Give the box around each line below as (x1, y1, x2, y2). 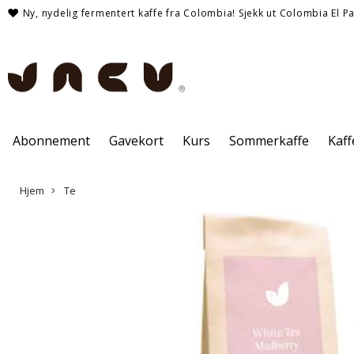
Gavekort (109, 131, 164, 149)
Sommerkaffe (229, 131, 309, 149)
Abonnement (13, 131, 90, 149)
